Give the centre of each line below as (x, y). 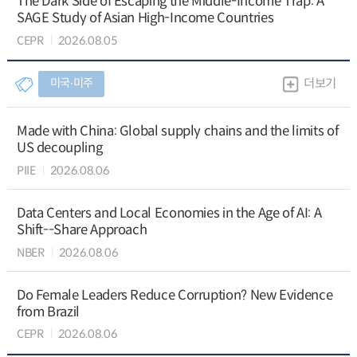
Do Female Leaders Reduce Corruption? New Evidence (175, 295)
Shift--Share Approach (82, 230)
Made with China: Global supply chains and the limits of (177, 131)
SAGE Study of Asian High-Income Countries (145, 18)
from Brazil (48, 312)
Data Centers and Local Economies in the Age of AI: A (169, 214)
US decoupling (59, 148)
